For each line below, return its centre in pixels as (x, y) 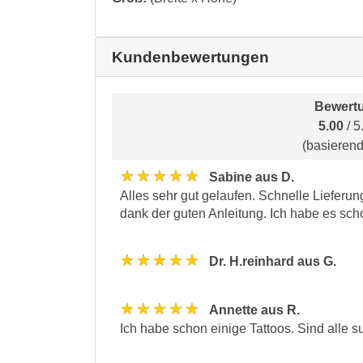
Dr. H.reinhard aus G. (273, 261)
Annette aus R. (254, 310)
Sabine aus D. (252, 177)
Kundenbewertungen (190, 57)
